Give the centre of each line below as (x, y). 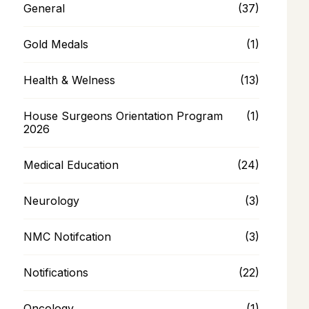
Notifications (56, 272)
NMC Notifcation (67, 236)
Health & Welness (69, 80)
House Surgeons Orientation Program (123, 116)
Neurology (51, 200)
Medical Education (71, 165)
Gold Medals (56, 44)
